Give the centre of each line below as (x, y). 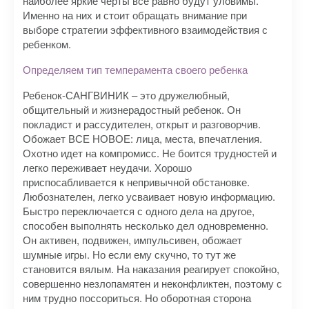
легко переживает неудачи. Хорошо (107, 167)
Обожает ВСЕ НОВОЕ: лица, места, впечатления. (142, 138)
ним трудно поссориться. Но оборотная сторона (137, 298)
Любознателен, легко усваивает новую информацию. (149, 196)
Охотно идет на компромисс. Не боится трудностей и (150, 153)
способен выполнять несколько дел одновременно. (146, 225)
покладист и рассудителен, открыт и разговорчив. (142, 124)
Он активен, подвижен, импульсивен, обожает (132, 240)
